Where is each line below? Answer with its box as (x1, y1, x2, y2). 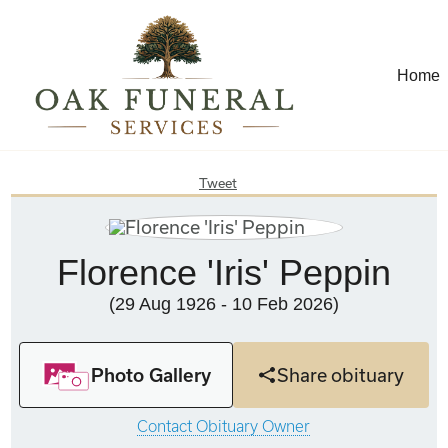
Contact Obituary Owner (137, 417, 311, 436)
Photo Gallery (91, 363, 212, 386)
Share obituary (276, 364, 404, 387)
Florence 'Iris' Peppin (56, 252, 391, 294)
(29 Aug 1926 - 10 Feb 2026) (108, 294, 339, 315)
